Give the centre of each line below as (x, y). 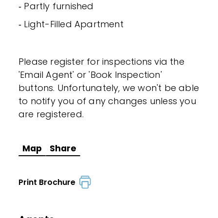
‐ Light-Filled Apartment (71, 24)
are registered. (51, 114)
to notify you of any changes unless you (107, 101)
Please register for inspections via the (101, 62)
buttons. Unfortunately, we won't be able (109, 88)
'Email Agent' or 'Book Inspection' (90, 75)
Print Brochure (49, 182)
